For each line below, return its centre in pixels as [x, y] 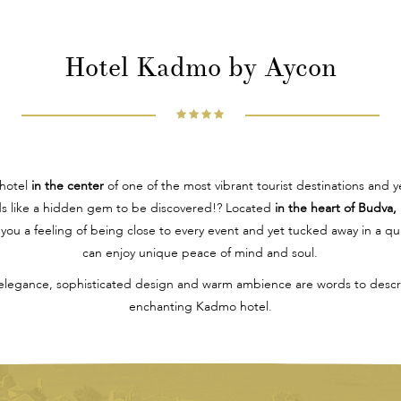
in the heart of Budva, [335, 209]
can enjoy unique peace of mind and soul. [200, 254]
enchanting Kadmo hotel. [200, 307]
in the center [67, 187]
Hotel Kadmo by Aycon [200, 68]
